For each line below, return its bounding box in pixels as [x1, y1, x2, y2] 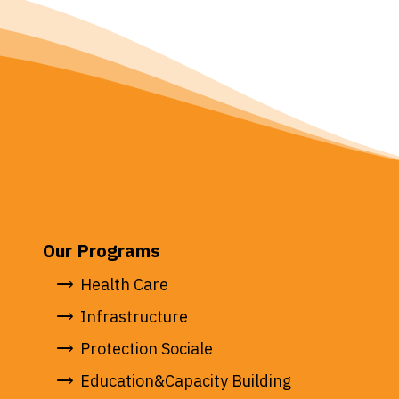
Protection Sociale [79, 337, 213, 361]
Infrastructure [79, 305, 188, 329]
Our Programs [42, 238, 160, 265]
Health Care [79, 273, 168, 297]
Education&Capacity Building [79, 369, 291, 393]
